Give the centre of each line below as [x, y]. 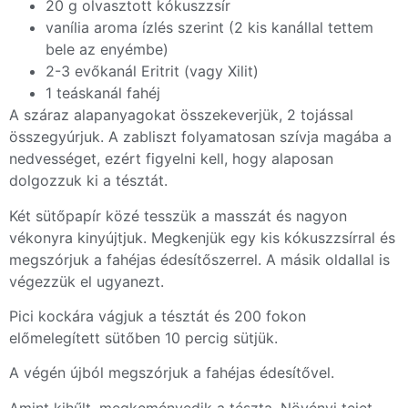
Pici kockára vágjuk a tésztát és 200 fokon [158, 316]
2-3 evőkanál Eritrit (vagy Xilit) [152, 71]
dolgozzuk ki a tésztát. [88, 181]
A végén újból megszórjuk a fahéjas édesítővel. [172, 373]
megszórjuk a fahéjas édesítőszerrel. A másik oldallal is [199, 259]
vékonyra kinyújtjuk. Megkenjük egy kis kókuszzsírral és [202, 237]
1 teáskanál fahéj [103, 93]
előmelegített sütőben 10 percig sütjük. [143, 337]
